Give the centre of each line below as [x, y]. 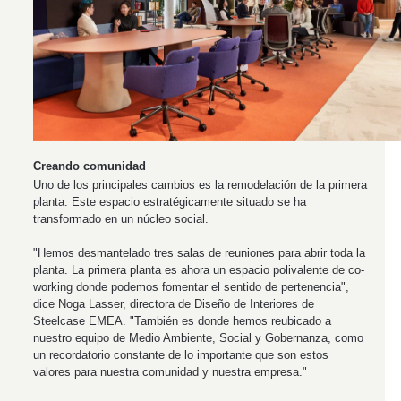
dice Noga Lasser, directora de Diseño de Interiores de [174, 304]
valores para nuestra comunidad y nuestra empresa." [170, 372]
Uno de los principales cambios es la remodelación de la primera [200, 185]
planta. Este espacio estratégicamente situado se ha [170, 202]
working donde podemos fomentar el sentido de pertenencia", [191, 287]
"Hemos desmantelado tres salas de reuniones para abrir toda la [199, 253]
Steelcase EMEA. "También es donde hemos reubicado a [182, 321]
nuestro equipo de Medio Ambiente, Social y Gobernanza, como [198, 338]
